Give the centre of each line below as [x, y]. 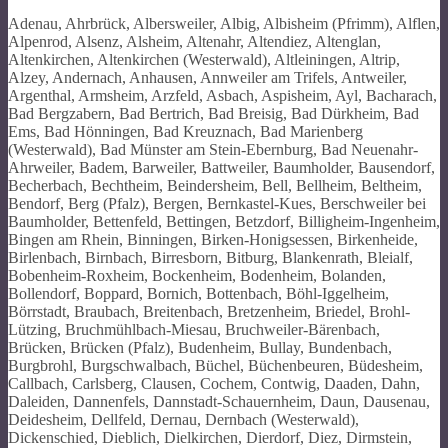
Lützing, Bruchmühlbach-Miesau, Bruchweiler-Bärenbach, [194, 329]
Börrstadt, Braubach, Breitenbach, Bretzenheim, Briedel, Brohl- [209, 311]
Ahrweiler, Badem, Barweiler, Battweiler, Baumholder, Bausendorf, [221, 167]
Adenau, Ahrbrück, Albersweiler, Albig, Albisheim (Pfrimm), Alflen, [224, 23]
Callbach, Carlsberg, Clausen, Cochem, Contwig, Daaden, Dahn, [214, 383]
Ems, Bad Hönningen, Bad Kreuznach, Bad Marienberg [185, 131]
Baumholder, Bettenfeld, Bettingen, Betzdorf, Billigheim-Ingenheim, [224, 221]
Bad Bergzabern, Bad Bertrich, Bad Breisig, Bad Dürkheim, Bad [213, 113]
